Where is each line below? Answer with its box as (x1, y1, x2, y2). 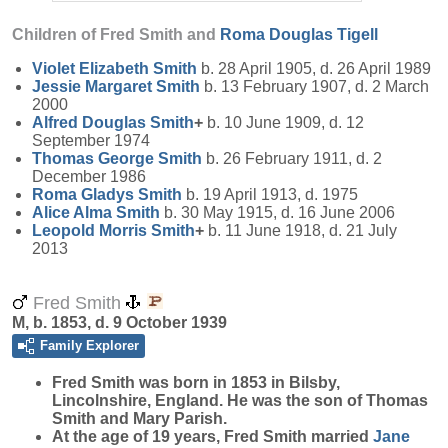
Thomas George (32, 150, 158, 167)
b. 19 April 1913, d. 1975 (182, 186, 358, 203)
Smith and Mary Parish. (52, 410, 227, 427)
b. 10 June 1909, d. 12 (203, 114, 364, 131)
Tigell (337, 26, 378, 43)
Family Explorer (40, 338, 139, 353)
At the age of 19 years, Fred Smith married (52, 428, 373, 445)
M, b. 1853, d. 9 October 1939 (12, 314, 227, 331)
